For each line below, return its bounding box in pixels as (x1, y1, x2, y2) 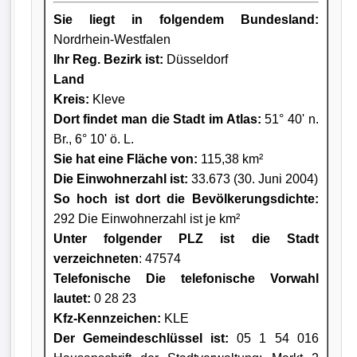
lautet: (53, 291, 91, 305)
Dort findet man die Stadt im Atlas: (53, 112, 261, 126)
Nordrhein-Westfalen (53, 32, 171, 46)
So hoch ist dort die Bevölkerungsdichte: (53, 191, 319, 206)
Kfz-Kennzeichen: (53, 311, 161, 325)
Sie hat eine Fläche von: (53, 151, 198, 166)
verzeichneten (53, 251, 139, 265)
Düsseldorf (163, 52, 228, 66)
